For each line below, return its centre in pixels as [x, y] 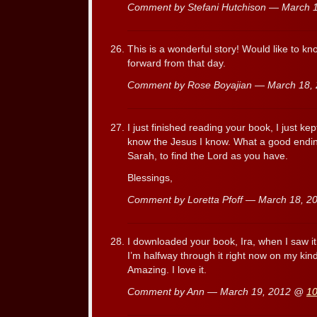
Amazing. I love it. [167, 270]
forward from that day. [177, 64]
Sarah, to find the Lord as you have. [208, 156]
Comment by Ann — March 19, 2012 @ [217, 292]
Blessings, [150, 178]
